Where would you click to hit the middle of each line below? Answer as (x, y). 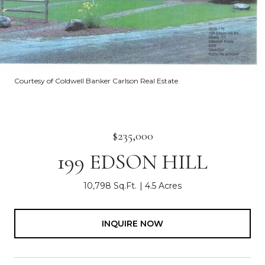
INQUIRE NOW (132, 223)
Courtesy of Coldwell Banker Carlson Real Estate (96, 81)
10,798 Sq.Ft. (110, 186)
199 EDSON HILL (132, 162)
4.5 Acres (163, 186)
